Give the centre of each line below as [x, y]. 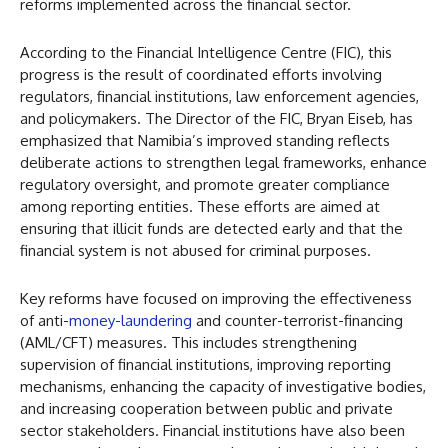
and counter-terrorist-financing [297, 321]
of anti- [44, 321]
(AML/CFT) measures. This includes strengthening [188, 343]
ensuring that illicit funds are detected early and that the [211, 229]
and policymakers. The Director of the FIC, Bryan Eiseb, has [216, 119]
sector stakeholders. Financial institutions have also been [212, 431]
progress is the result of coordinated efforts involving [201, 75]
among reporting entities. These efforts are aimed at [200, 207]
